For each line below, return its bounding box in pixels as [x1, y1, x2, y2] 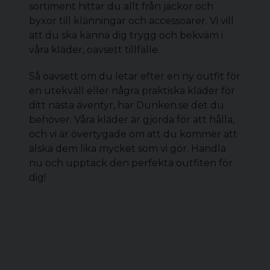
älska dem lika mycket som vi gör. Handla [29, 143, 226, 154]
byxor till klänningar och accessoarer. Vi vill [29, 15, 234, 27]
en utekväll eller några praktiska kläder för [29, 85, 235, 96]
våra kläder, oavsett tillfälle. [29, 44, 160, 55]
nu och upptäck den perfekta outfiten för [29, 157, 233, 169]
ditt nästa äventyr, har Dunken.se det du [29, 99, 224, 111]
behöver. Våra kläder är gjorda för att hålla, [29, 114, 234, 125]
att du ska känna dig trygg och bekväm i [29, 30, 223, 41]
